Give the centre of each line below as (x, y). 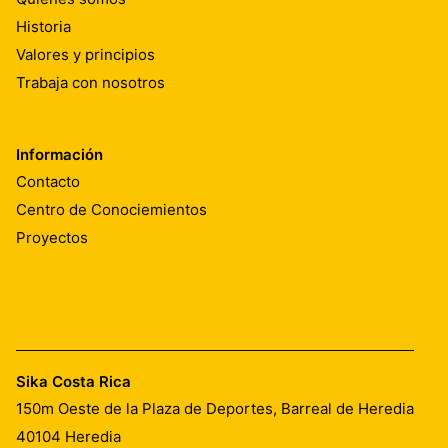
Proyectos (52, 238)
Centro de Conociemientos (111, 210)
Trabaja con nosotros (90, 83)
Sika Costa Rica (73, 381)
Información (59, 154)
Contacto (48, 182)
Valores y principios (85, 55)
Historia (43, 27)
